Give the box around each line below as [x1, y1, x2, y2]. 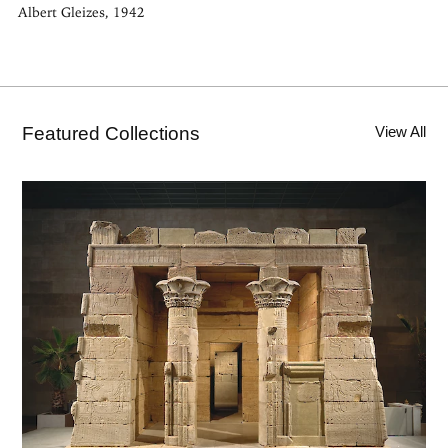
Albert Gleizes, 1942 [17, 3, 145, 22]
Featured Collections [22, 123, 201, 145]
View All [374, 123, 426, 141]
